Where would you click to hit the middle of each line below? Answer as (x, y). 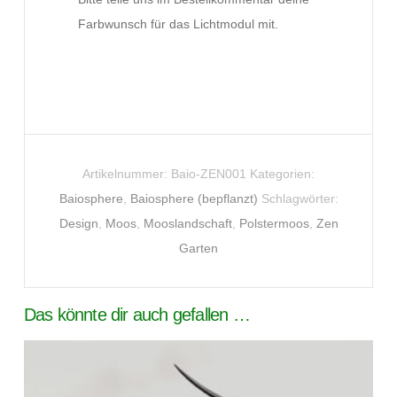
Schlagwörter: (300, 198)
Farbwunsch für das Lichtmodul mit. (178, 24)
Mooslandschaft (187, 223)
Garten (198, 248)
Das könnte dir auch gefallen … (136, 314)
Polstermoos (274, 223)
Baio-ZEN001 (209, 173)
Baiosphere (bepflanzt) (194, 198)
